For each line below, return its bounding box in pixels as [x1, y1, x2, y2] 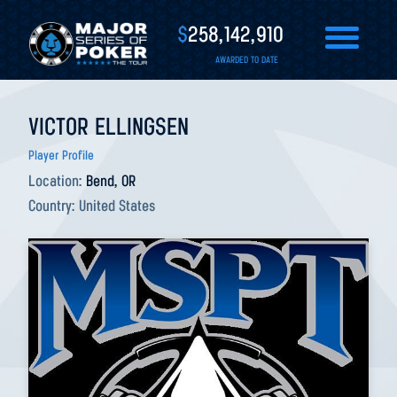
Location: [28, 174, 86, 191]
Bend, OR [86, 174, 136, 191]
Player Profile [28, 150, 94, 163]
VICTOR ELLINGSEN [28, 116, 189, 141]
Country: [28, 198, 79, 215]
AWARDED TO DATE [215, 56, 278, 66]
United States [79, 198, 155, 215]
